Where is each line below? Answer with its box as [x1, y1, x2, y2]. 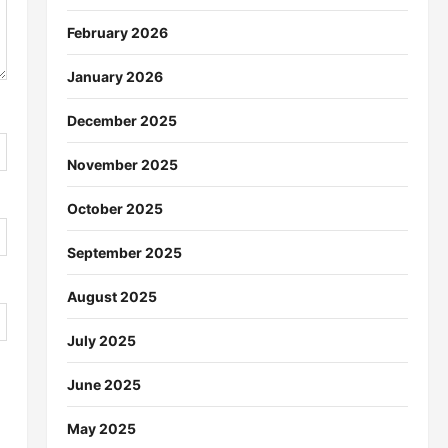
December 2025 [66, 111, 177, 129]
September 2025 [66, 243, 182, 261]
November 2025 [66, 155, 178, 173]
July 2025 [66, 331, 136, 349]
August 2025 [66, 287, 157, 305]
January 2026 [66, 67, 163, 85]
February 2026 [66, 23, 168, 41]
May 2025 [66, 419, 136, 437]
